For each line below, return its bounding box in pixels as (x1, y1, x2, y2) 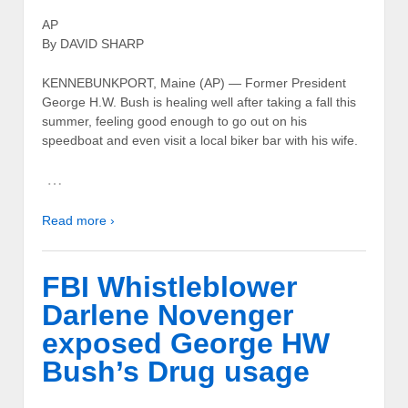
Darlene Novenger (42, 298, 293, 331)
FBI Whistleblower (42, 270, 297, 303)
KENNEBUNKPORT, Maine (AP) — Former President (42, 76, 346, 91)
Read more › (42, 212, 115, 228)
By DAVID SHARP (42, 36, 144, 51)
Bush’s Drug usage (42, 354, 310, 388)
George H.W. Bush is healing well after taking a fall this (42, 95, 356, 110)
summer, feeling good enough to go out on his (42, 114, 307, 129)
